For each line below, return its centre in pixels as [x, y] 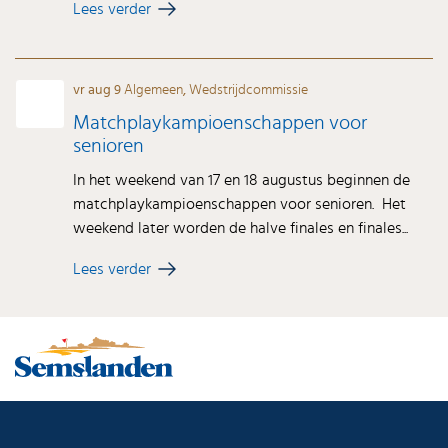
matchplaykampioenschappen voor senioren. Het [240, 204]
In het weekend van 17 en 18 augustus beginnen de [242, 180]
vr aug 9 [99, 90]
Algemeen [154, 90]
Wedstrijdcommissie [249, 90]
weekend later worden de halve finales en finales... [241, 228]
